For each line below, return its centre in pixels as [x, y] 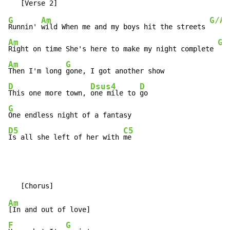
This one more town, [49, 93]
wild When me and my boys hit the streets [125, 27]
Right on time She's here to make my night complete [113, 49]
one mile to [115, 93]
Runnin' [25, 27]
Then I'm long [37, 71]
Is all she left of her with [66, 137]
